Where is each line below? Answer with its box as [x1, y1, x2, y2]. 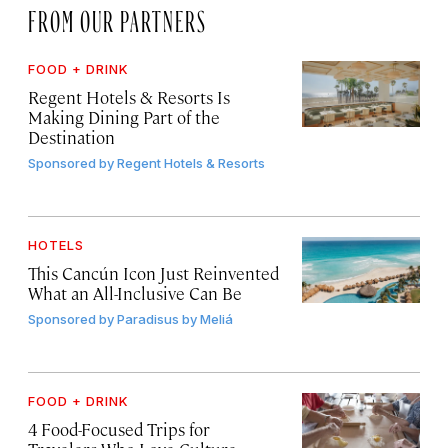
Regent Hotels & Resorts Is [28, 86, 230, 109]
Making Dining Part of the [28, 106, 220, 129]
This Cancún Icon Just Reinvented [28, 262, 279, 285]
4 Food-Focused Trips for [28, 418, 210, 441]
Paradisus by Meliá [117, 311, 233, 328]
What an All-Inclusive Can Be [28, 282, 242, 305]
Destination [28, 126, 115, 149]
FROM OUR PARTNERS [28, 9, 207, 26]
